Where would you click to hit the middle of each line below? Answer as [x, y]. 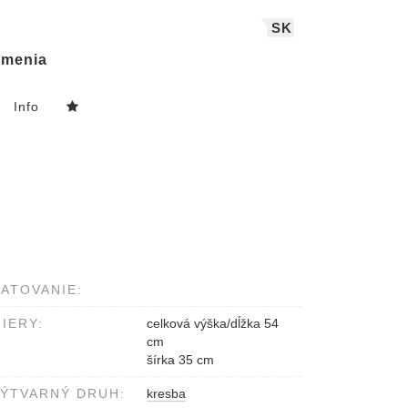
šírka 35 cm [180, 360]
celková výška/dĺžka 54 [213, 324]
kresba [166, 394]
